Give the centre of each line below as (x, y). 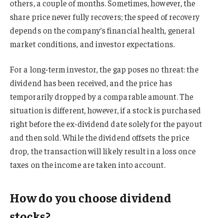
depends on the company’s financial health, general (102, 30)
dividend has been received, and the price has (91, 83)
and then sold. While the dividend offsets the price (100, 137)
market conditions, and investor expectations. (92, 44)
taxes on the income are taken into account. (88, 165)
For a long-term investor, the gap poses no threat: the (104, 69)
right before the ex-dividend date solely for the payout (106, 124)
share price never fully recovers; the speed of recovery (105, 17)
